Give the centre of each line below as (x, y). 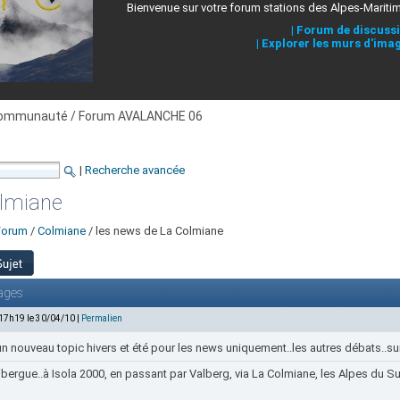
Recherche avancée (135, 170)
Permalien (102, 318)
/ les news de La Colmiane (154, 231)
